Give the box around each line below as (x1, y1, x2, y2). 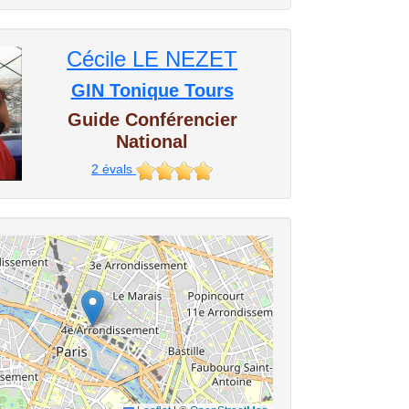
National (116, 131, 189, 152)
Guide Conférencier (67, 110, 237, 130)
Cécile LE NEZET (67, 47, 238, 71)
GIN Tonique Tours (70, 80, 234, 100)
